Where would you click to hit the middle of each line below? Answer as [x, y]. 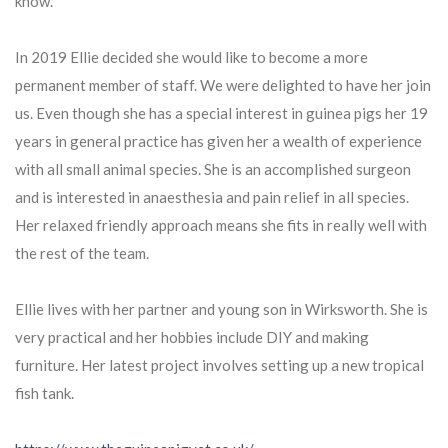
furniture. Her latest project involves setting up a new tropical [219, 364]
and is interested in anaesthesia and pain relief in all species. [212, 196]
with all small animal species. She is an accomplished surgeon [213, 168]
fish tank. [44, 392]
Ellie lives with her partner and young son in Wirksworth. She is [221, 308]
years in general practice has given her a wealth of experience [218, 140]
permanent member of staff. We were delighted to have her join [223, 84]
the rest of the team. [82, 252]
